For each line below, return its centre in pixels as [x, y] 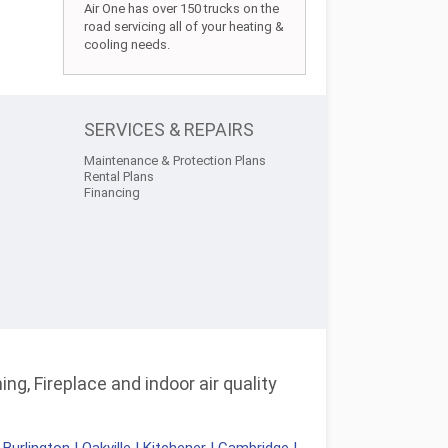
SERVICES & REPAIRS [169, 129]
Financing [112, 192]
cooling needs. [127, 44]
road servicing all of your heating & [184, 26]
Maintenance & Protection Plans [175, 160]
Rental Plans [119, 176]
